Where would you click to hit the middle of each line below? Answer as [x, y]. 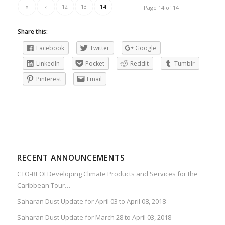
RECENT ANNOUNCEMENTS [71, 158]
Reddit [139, 63]
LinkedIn [48, 63]
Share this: [32, 31]
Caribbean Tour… [43, 185]
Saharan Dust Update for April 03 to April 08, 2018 [91, 201]
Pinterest [48, 79]
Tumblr [184, 63]
